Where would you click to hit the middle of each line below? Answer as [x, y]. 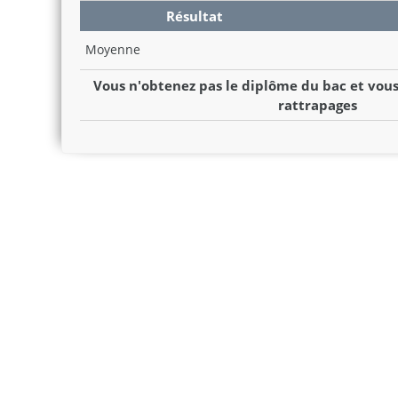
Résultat [194, 16]
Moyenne [113, 49]
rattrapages [318, 104]
